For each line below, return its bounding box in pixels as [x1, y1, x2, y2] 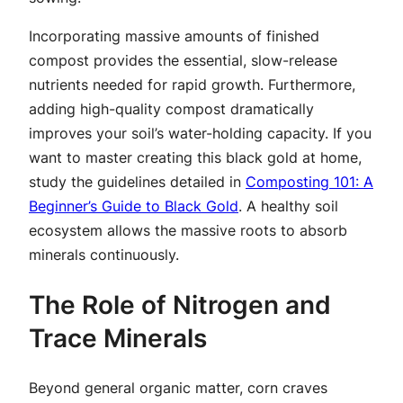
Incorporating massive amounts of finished [29, 27, 319, 46]
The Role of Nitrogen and [29, 289, 331, 320]
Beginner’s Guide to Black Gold [29, 197, 238, 216]
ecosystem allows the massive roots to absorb [29, 221, 347, 240]
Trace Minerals [29, 322, 207, 354]
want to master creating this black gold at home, [29, 148, 362, 167]
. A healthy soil [238, 197, 338, 216]
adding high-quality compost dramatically [29, 100, 314, 119]
